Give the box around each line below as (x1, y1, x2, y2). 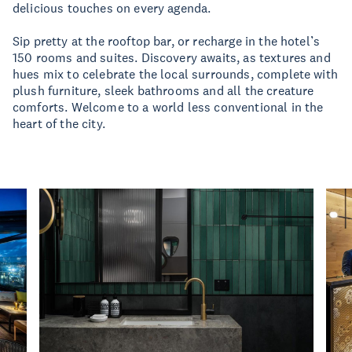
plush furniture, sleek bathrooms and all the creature (13, 82, 314, 98)
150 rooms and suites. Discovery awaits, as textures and (13, 49, 331, 65)
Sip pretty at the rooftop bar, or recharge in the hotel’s (13, 33, 321, 49)
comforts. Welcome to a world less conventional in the (13, 99, 324, 115)
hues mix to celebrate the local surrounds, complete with (13, 66, 338, 82)
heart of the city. (13, 115, 105, 131)
